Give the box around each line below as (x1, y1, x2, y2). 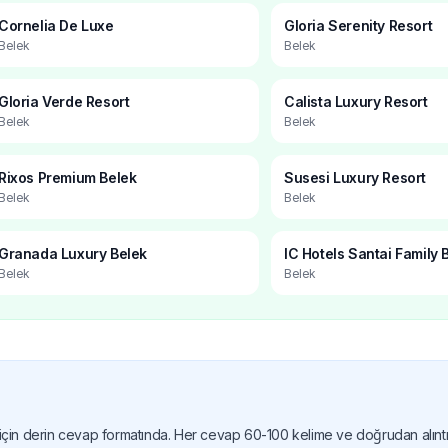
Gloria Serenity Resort (284, 16, 433, 34)
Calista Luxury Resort (284, 92, 428, 110)
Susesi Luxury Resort (284, 168, 426, 186)
